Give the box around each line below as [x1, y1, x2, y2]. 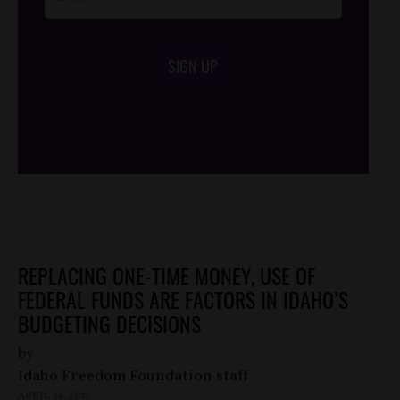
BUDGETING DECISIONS [18, 307, 201, 340]
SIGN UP [168, 54, 219, 79]
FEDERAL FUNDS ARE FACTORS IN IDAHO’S [18, 283, 348, 316]
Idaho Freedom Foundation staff [18, 366, 248, 385]
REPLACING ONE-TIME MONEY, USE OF [18, 259, 315, 292]
